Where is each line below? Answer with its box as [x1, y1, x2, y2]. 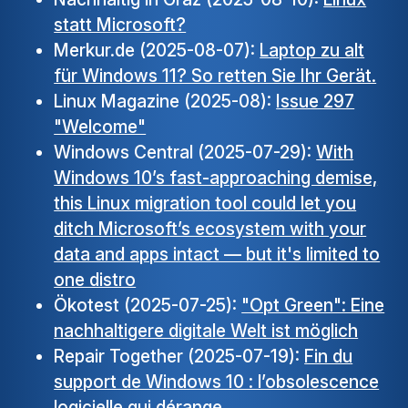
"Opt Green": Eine [241, 294, 385, 317]
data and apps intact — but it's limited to [54, 243, 381, 266]
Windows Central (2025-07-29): [54, 141, 317, 164]
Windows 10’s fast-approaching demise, [54, 167, 378, 189]
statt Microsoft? [54, 14, 187, 36]
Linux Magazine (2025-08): [54, 90, 277, 113]
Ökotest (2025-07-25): [54, 294, 242, 317]
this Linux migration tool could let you [54, 192, 357, 215]
